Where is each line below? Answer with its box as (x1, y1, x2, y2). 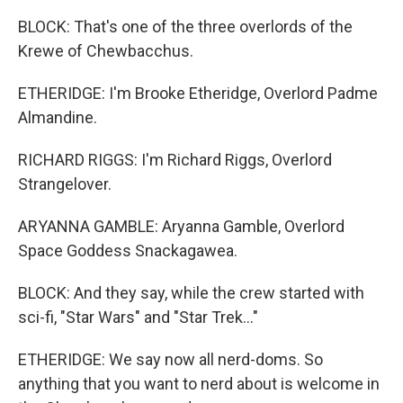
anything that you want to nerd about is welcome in (18, 374, 380, 393)
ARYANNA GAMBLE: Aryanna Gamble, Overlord (18, 217, 345, 236)
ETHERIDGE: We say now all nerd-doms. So (18, 350, 323, 369)
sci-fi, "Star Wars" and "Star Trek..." (18, 308, 258, 327)
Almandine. (18, 108, 97, 127)
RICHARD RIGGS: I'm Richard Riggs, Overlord (18, 150, 332, 169)
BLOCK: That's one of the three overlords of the (18, 17, 353, 36)
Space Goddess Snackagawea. (18, 241, 237, 260)
